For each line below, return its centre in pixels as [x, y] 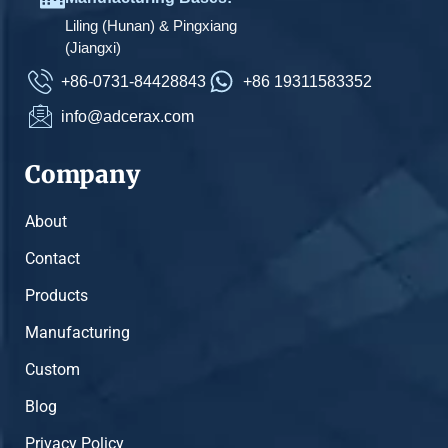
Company [82, 174]
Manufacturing [77, 332]
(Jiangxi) [93, 47]
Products [56, 295]
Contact [52, 258]
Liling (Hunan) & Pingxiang [151, 25]
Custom [52, 369]
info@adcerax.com [128, 116]
